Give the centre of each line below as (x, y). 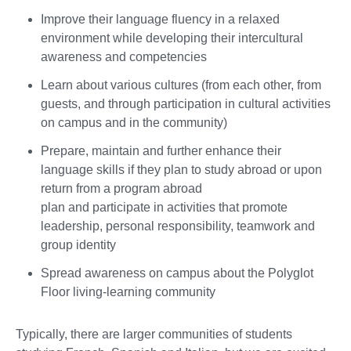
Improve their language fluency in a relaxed (160, 19)
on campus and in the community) (134, 122)
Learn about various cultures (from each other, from (181, 85)
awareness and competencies (124, 56)
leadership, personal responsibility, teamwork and (178, 226)
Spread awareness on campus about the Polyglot (177, 273)
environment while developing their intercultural (172, 38)
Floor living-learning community (128, 291)
